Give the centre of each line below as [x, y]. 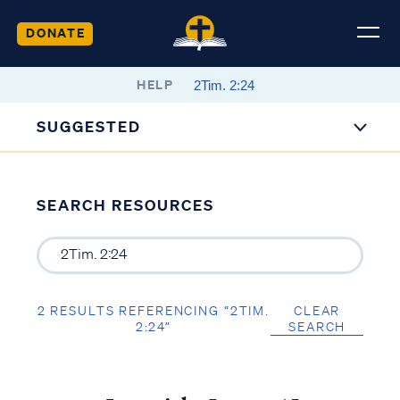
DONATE [55, 32]
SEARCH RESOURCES [125, 205]
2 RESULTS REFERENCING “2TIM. [153, 310]
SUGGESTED [89, 126]
